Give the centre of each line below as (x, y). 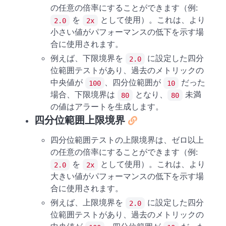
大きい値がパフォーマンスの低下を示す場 (127, 176)
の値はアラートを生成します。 (107, 107)
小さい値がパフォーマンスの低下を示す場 (127, 32)
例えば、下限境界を (88, 58)
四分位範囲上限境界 (80, 120)
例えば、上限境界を (88, 203)
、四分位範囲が (134, 82)
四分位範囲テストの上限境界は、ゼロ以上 (127, 140)
